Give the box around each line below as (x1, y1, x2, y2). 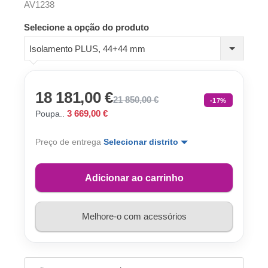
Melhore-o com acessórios (81, 211, 187, 222)
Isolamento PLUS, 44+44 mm (29, 44, 145, 54)
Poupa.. (35, 108, 65, 118)
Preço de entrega (35, 136, 103, 147)
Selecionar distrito (103, 136, 181, 147)
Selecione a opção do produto (24, 22, 149, 32)
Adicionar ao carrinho (84, 172, 184, 183)
